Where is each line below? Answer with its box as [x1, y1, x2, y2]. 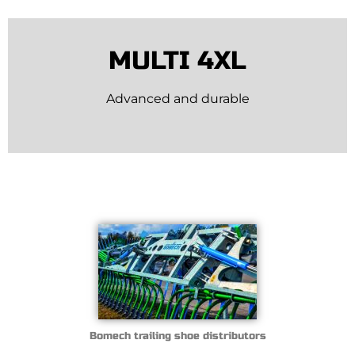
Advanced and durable [105, 91, 250, 107]
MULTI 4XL [109, 45, 246, 77]
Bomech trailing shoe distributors [89, 330, 266, 343]
